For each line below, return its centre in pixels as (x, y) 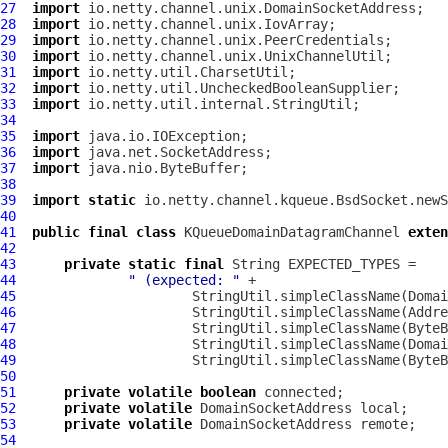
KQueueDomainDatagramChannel (292, 232)
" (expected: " (184, 280)
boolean (228, 392)
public (56, 232)
